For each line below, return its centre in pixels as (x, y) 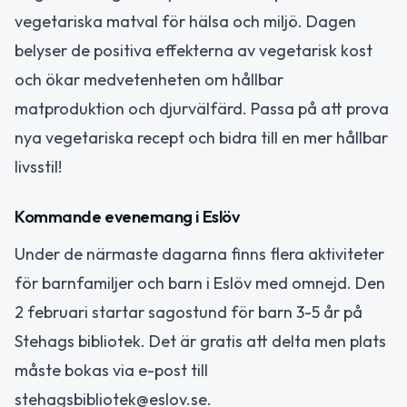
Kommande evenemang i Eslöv (127, 216)
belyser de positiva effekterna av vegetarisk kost (194, 51)
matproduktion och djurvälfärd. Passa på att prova (202, 109)
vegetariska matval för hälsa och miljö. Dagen (185, 22)
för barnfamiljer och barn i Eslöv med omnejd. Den (200, 283)
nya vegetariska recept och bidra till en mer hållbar (201, 138)
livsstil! (38, 167)
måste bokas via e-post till (111, 370)
